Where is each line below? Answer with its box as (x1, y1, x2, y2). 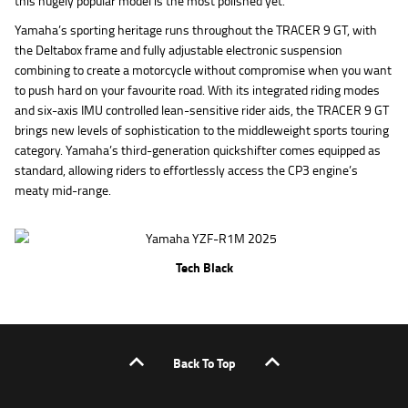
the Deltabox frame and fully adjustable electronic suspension (15, 39, 342, 59)
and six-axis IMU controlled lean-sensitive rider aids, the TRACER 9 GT (15, 99, 389, 119)
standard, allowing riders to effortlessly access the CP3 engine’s (15, 159, 358, 179)
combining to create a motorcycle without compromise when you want (15, 59, 392, 79)
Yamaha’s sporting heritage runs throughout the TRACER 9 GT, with (15, 19, 377, 39)
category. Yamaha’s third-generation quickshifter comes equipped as (15, 139, 381, 159)
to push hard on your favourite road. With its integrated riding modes (15, 79, 380, 99)
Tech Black (175, 257, 233, 277)
